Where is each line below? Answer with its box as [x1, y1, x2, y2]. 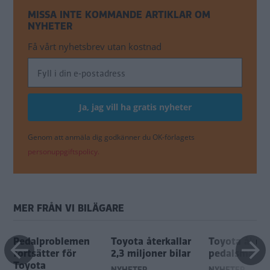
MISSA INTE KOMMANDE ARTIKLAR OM [28, 8, 210, 22]
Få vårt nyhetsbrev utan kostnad [28, 40, 162, 53]
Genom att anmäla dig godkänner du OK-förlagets [28, 132, 195, 143]
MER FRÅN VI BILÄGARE [13, 201, 124, 216]
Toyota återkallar [111, 234, 191, 249]
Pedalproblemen [13, 234, 90, 249]
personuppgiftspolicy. [28, 146, 99, 157]
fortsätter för [13, 246, 76, 261]
